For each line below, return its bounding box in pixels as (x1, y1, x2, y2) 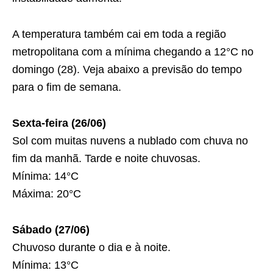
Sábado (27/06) (12, 224, 90, 236)
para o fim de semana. (12, 81, 121, 93)
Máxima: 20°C (12, 188, 81, 200)
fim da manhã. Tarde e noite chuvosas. (12, 152, 200, 165)
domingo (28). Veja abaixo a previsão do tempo (12, 63, 242, 76)
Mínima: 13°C (12, 259, 79, 271)
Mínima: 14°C (12, 170, 79, 182)
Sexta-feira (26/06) (12, 117, 106, 129)
